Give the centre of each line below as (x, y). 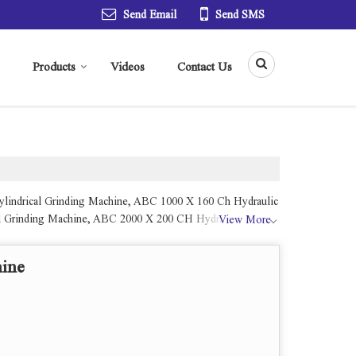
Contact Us (205, 67)
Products (54, 67)
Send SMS (240, 15)
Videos (128, 67)
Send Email (150, 15)
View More (245, 220)
